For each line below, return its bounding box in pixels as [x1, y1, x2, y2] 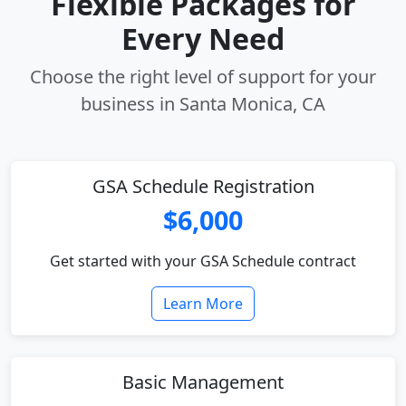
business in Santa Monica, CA [81, 92, 325, 116]
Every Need [121, 19, 285, 58]
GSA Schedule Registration [92, 174, 314, 198]
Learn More [163, 294, 243, 314]
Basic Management [122, 370, 284, 394]
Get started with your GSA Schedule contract [50, 251, 356, 271]
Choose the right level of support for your [30, 64, 376, 89]
